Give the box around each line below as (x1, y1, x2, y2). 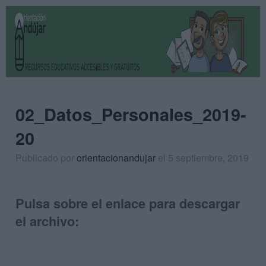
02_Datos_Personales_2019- (15, 102, 246, 126)
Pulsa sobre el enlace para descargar (15, 193, 240, 213)
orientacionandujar (77, 151, 156, 164)
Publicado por (15, 151, 77, 164)
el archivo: (15, 211, 79, 230)
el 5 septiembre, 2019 (158, 151, 249, 164)
